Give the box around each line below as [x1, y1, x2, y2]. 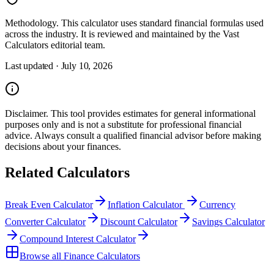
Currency [199, 199, 235, 210]
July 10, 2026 [61, 60, 113, 71]
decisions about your [5, 141, 87, 152]
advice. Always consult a [5, 130, 101, 141]
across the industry [5, 28, 76, 39]
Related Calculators [5, 164, 130, 180]
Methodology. [5, 17, 59, 28]
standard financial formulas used [139, 17, 264, 28]
